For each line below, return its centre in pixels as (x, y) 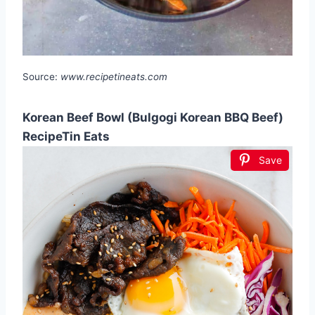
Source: (41, 76)
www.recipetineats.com (114, 76)
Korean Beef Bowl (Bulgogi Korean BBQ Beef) (153, 117)
